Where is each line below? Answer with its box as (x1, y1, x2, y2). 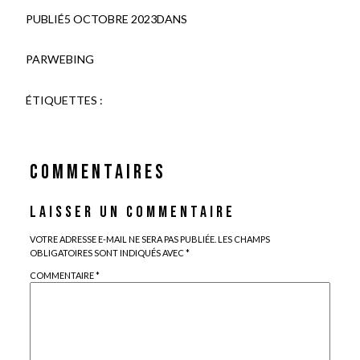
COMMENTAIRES (29, 159, 166, 185)
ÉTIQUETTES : (26, 92, 103, 107)
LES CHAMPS (217, 234, 270, 245)
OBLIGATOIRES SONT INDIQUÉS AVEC (29, 247, 186, 259)
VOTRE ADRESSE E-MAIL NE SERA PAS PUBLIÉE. (29, 234, 216, 245)
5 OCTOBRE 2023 (64, 11, 157, 26)
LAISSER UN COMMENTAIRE (29, 202, 235, 223)
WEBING (47, 52, 94, 67)
